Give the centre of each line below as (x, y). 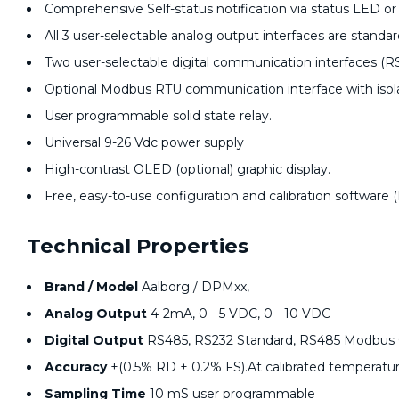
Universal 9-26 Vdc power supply (144, 142)
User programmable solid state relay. (158, 115)
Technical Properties (138, 245)
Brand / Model (91, 286)
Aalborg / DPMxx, (194, 286)
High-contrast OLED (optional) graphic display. (187, 169)
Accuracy (76, 366)
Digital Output (94, 340)
